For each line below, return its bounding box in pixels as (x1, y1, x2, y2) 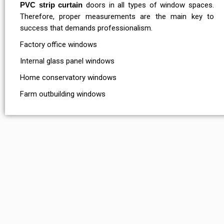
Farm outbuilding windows (20, 89, 105, 99)
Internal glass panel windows (20, 56, 118, 66)
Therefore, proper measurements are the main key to (20, 12, 214, 21)
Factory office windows (20, 40, 97, 49)
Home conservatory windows (20, 73, 118, 82)
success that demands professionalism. (20, 23, 154, 33)
